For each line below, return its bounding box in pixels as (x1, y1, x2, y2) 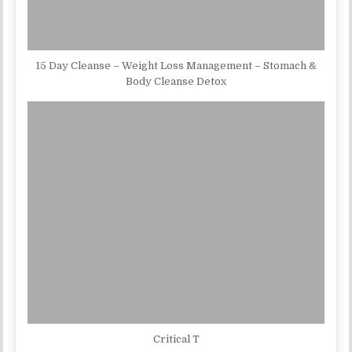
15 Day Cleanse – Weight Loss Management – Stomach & (35, 60, 317, 72)
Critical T (152, 332, 200, 345)
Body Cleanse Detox (126, 75, 226, 88)
